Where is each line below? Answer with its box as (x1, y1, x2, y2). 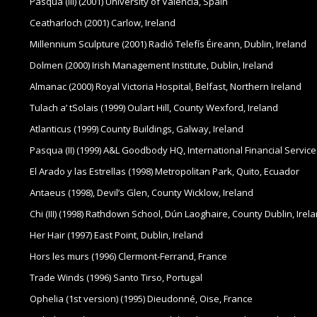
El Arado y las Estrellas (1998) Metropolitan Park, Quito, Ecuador (30, 165, 299, 178)
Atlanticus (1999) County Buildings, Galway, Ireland (30, 122, 243, 136)
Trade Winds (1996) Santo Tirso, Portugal (30, 271, 202, 284)
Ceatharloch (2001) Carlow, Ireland (30, 16, 175, 30)
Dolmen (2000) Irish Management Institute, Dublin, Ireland (30, 59, 273, 72)
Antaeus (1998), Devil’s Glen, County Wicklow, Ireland (30, 186, 253, 200)
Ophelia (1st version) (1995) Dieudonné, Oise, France (30, 292, 253, 306)
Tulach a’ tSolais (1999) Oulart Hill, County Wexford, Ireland (30, 101, 278, 115)
